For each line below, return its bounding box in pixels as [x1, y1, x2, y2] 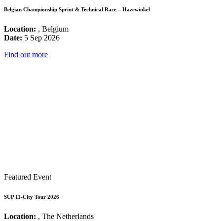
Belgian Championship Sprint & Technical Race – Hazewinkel [4, 6, 150, 13]
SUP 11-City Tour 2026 [4, 194, 59, 200]
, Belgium [36, 25, 69, 34]
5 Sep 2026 [22, 34, 60, 42]
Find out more [4, 50, 48, 59]
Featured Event [4, 173, 51, 182]
